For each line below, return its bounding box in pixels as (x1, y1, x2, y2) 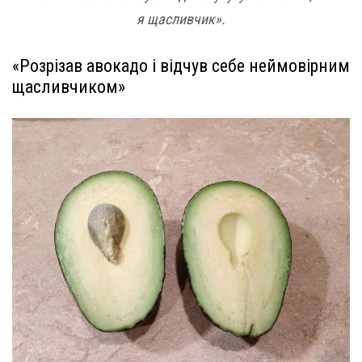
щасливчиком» (12, 76, 125, 97)
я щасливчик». (137, 10, 225, 27)
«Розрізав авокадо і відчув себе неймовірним (12, 55, 350, 76)
